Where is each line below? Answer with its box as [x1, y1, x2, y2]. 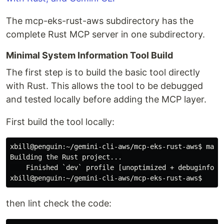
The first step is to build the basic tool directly [6, 66, 200, 77]
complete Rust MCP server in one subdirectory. [6, 28, 205, 39]
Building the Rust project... [10, 152, 122, 161]
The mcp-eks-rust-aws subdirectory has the [6, 15, 193, 26]
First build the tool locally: [6, 116, 114, 127]
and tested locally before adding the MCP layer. [6, 93, 206, 104]
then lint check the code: [6, 197, 111, 208]
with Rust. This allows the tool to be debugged [6, 80, 203, 91]
